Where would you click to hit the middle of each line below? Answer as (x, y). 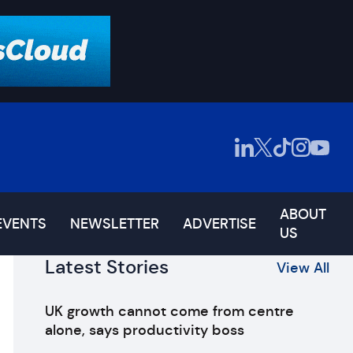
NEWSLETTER (114, 224)
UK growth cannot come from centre (169, 311)
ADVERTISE (219, 224)
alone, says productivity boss (144, 330)
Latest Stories (106, 267)
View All (303, 268)
